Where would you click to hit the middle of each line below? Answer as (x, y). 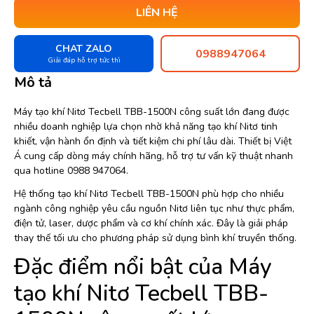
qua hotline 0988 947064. (71, 171)
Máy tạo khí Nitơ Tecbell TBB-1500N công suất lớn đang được (152, 112)
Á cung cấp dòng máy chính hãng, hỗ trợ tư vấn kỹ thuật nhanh (153, 156)
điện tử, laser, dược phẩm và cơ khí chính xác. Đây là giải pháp (151, 223)
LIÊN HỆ (157, 13)
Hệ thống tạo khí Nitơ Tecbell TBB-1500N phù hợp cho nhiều (149, 194)
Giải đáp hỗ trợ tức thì (84, 60)
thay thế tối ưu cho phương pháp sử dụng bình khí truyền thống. (155, 238)
